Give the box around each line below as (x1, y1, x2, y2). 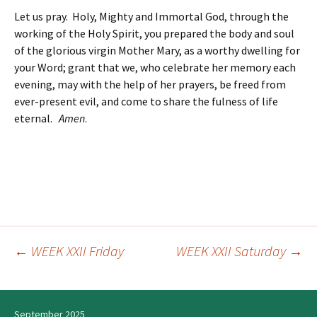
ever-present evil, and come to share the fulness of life (14, 94, 278, 109)
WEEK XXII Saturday (176, 242, 289, 260)
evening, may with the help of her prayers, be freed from (14, 77, 286, 92)
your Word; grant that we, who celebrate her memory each (14, 60, 296, 75)
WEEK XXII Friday (28, 242, 124, 260)
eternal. (14, 111, 59, 126)
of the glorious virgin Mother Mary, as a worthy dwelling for (14, 43, 300, 58)
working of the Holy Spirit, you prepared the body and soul (14, 26, 294, 41)
